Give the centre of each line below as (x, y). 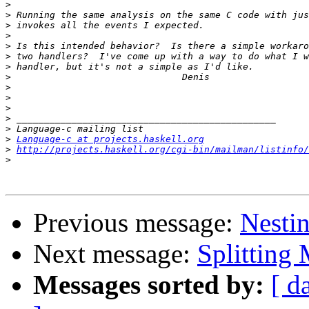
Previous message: (137, 223)
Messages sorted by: (149, 285)
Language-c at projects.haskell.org (110, 139)
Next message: (115, 254)
